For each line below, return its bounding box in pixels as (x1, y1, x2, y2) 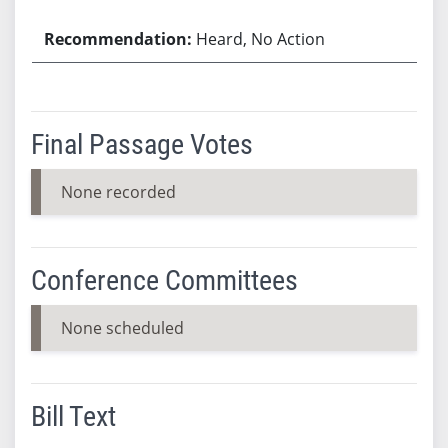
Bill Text (30, 399, 116, 433)
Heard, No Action (196, 27, 326, 50)
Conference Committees (30, 263, 298, 297)
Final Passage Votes (30, 127, 253, 161)
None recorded (60, 180, 176, 203)
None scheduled (60, 316, 184, 339)
